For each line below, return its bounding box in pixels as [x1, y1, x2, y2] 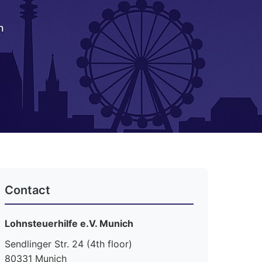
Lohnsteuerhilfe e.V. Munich [4, 218, 133, 229]
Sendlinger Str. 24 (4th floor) [4, 238, 132, 250]
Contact [4, 183, 50, 197]
